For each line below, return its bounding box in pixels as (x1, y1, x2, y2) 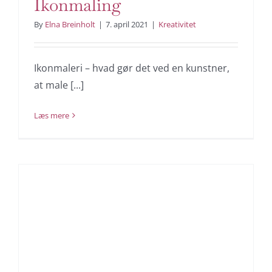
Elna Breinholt (45, 19, 95, 30)
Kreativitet (158, 19, 196, 30)
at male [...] (34, 78, 84, 92)
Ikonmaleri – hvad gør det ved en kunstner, (34, 61, 229, 75)
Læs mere (34, 110, 69, 121)
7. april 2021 (106, 19, 148, 30)
